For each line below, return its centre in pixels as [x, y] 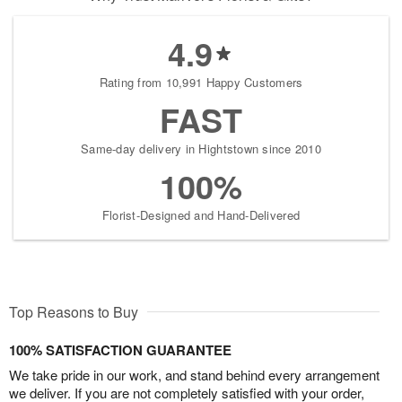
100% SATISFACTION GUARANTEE [120, 350]
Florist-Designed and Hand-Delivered [201, 214]
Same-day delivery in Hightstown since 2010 [201, 148]
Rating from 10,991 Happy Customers [201, 82]
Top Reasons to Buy [74, 311]
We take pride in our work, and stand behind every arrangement [194, 374]
